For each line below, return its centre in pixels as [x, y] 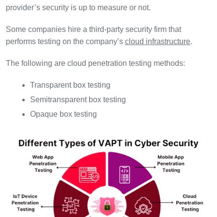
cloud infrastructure [158, 41]
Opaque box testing [63, 114]
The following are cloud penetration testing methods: [95, 63]
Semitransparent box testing [78, 99]
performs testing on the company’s [65, 41]
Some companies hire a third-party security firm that [93, 29]
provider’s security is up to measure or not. [79, 7]
